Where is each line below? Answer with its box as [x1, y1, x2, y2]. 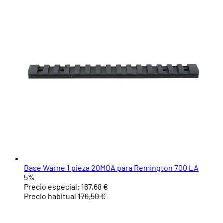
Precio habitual [24, 191, 76, 201]
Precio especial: [24, 182, 80, 192]
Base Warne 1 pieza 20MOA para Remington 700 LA [24, 163, 199, 173]
